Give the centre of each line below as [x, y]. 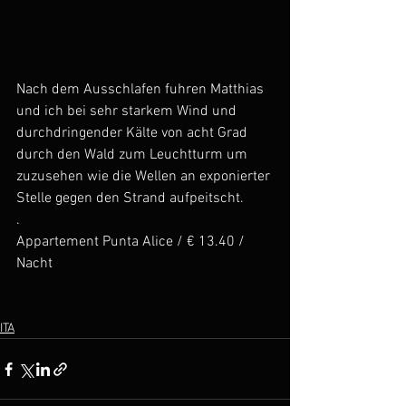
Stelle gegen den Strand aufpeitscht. [130, 198]
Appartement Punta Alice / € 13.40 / [132, 242]
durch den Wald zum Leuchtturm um [134, 155]
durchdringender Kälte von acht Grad [134, 133]
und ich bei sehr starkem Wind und [128, 111]
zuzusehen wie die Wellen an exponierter [145, 177]
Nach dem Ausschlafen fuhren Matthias [142, 90]
